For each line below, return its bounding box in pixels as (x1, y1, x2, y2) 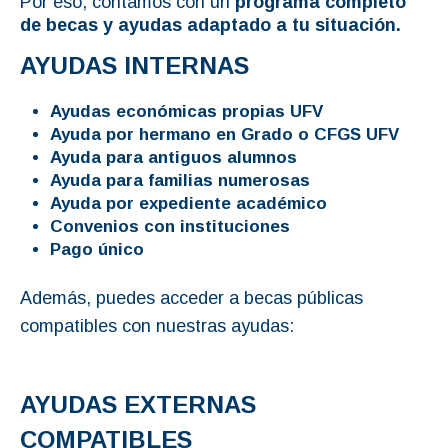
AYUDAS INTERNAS (20, 51, 249, 79)
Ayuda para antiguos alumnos (50, 147, 297, 167)
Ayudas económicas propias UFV (50, 101, 323, 121)
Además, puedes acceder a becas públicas (20, 287, 363, 308)
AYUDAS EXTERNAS (20, 390, 256, 418)
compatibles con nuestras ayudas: (20, 315, 294, 336)
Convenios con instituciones (50, 216, 290, 236)
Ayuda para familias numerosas (50, 170, 310, 190)
